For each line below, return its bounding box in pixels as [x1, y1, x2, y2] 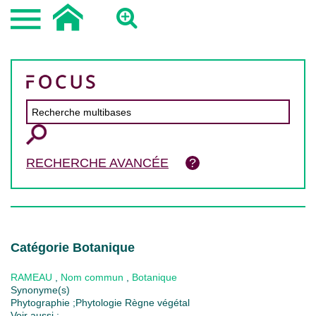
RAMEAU [11, 272, 52, 283]
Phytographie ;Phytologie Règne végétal [11, 297, 190, 308]
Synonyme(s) [11, 284, 70, 296]
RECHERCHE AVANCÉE [26, 156, 169, 170]
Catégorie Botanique [11, 241, 135, 255]
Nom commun [61, 272, 123, 283]
